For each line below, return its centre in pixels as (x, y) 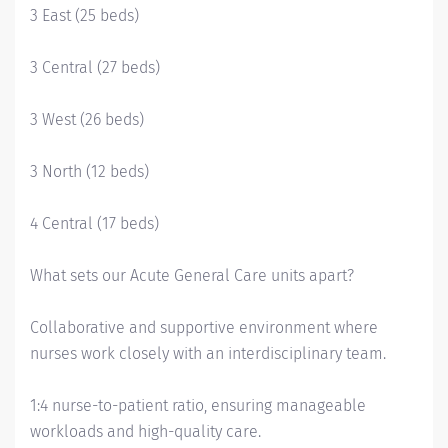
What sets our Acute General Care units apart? (192, 275)
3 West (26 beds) (87, 119)
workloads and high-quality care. (145, 431)
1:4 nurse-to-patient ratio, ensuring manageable (198, 405)
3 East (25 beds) (84, 15)
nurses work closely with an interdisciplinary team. (208, 353)
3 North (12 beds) (89, 171)
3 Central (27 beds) (95, 67)
